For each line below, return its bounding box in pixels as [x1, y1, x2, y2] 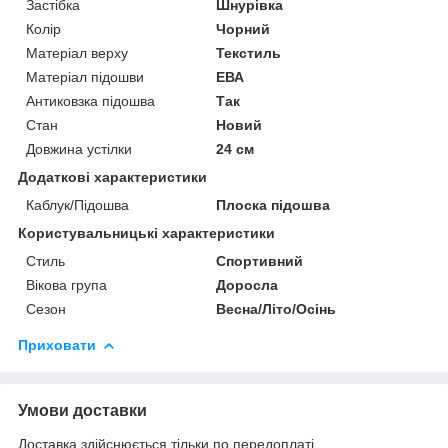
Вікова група [26, 276, 107, 293]
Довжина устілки [26, 140, 132, 157]
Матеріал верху [26, 44, 128, 61]
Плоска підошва [216, 196, 331, 213]
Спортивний [216, 252, 304, 269]
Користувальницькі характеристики [18, 224, 275, 241]
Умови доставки [18, 401, 147, 419]
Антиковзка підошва [26, 92, 155, 109]
